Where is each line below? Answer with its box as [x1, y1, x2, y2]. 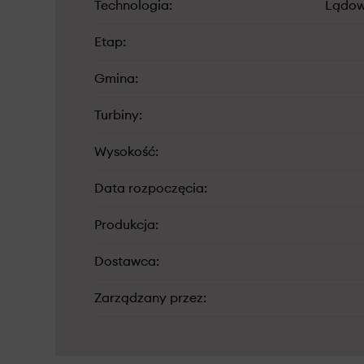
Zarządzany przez [94, 292, 203, 305]
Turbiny [94, 109, 139, 122]
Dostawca [94, 255, 156, 268]
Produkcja [94, 219, 155, 232]
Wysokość [94, 145, 155, 158]
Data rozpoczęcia [94, 182, 204, 195]
